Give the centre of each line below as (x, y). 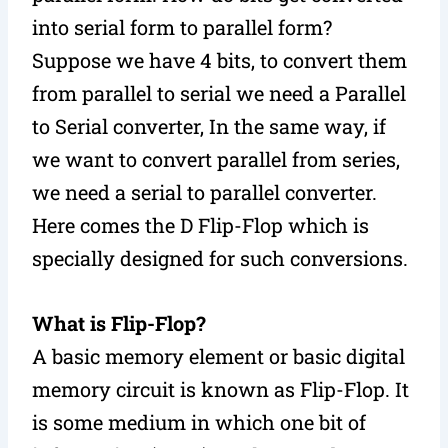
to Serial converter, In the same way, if (209, 125)
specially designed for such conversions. (220, 257)
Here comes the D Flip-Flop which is (201, 224)
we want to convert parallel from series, (216, 158)
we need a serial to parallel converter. (205, 191)
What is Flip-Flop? (119, 322)
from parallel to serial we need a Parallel (219, 92)
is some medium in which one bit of (199, 421)
